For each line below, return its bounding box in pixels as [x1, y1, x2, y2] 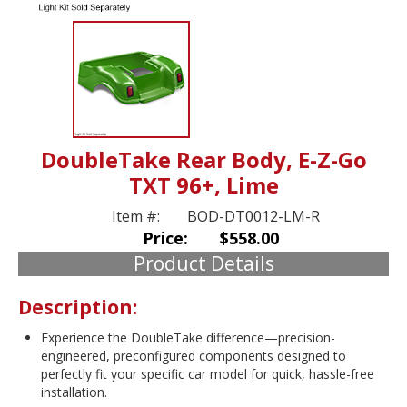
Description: [18, 293, 137, 320]
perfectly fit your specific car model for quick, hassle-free [41, 364, 374, 382]
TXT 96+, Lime [128, 170, 279, 201]
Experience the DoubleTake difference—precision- [41, 328, 335, 346]
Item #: [111, 206, 164, 227]
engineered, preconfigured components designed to [41, 346, 346, 364]
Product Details [133, 251, 274, 277]
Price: [142, 227, 188, 250]
